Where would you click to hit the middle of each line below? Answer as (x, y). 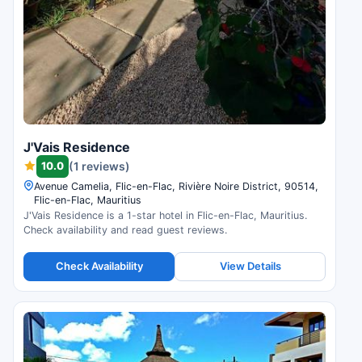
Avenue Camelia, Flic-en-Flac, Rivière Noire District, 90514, (176, 186)
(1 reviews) (99, 166)
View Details (250, 266)
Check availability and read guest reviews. (125, 229)
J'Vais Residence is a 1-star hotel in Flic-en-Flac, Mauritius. (165, 215)
